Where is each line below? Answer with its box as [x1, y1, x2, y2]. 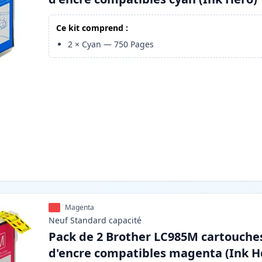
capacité [109, 215, 142, 226]
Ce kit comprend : [56, 22, 129, 34]
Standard [70, 215, 107, 226]
